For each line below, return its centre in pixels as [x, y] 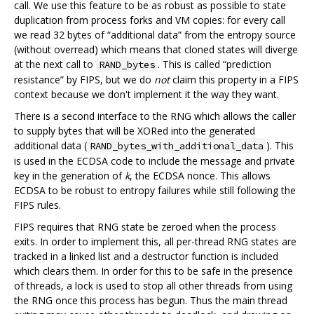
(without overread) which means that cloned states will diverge [156, 49]
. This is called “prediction [214, 64]
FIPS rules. [37, 205]
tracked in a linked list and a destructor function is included [146, 256]
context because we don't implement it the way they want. [146, 94]
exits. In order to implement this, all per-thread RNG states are [155, 241]
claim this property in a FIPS [234, 79]
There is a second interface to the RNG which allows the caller [155, 116]
